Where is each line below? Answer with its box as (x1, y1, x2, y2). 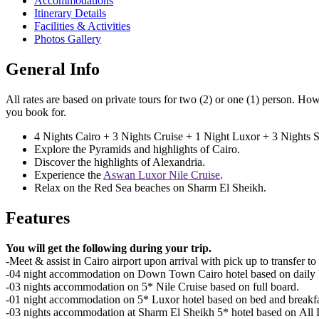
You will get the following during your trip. (6, 241, 211, 254)
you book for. (6, 106, 66, 119)
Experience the (34, 169, 103, 182)
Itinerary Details (34, 7, 106, 20)
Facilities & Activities (34, 20, 130, 33)
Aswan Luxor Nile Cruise (103, 169, 220, 182)
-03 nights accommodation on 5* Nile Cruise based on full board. (6, 280, 299, 293)
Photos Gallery (34, 33, 101, 46)
